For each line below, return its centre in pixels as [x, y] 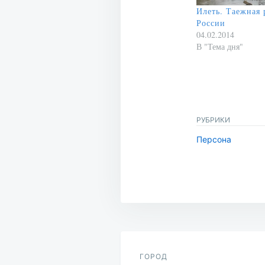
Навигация [178, 230]
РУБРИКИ [213, 120]
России [211, 23]
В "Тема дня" [220, 47]
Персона [214, 140]
